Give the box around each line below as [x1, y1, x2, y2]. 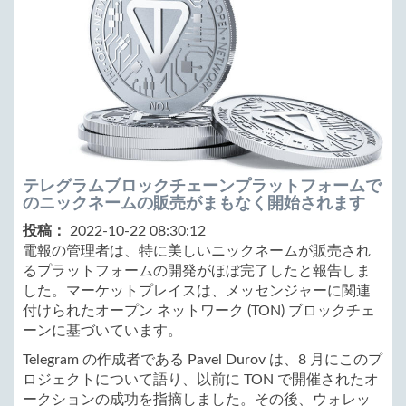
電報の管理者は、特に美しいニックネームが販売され [23, 244, 371, 259]
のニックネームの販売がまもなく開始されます [23, 194, 365, 213]
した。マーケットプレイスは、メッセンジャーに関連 [23, 284, 371, 299]
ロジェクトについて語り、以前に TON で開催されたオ [23, 372, 379, 388]
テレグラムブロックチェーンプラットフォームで [23, 177, 382, 196]
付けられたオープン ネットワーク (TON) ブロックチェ [23, 304, 375, 319]
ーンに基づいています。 [23, 324, 182, 339]
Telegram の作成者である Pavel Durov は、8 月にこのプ [23, 353, 382, 368]
